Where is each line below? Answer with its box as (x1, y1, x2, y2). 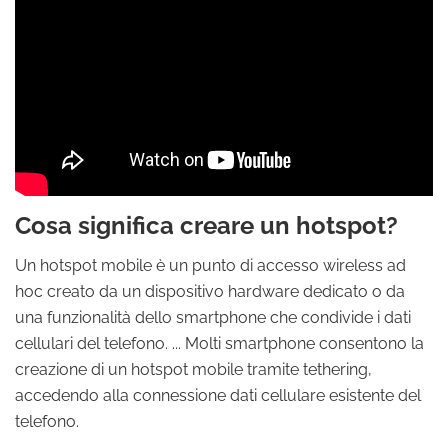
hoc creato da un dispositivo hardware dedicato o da (15, 282, 405, 301)
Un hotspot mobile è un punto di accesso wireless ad (15, 256, 406, 275)
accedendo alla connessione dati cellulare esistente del (15, 386, 421, 405)
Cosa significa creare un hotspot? (15, 211, 398, 240)
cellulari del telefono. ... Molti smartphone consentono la (15, 334, 424, 353)
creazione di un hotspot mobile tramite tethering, (15, 360, 372, 379)
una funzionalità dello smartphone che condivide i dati (15, 308, 411, 327)
